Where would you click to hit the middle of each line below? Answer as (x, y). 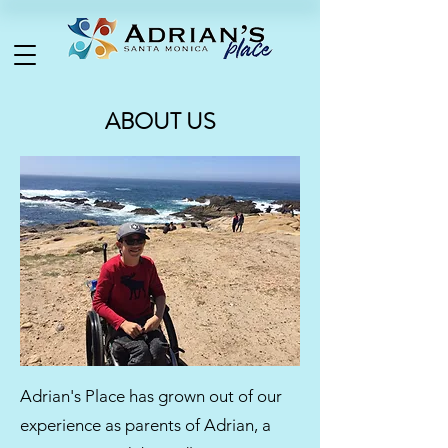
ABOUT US (160, 121)
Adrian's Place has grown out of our (151, 396)
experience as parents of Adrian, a (145, 425)
